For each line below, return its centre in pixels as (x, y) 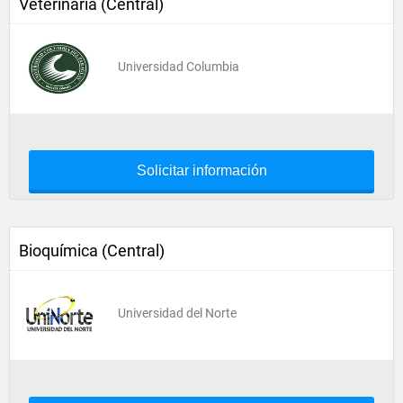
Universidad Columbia (179, 67)
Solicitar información (201, 170)
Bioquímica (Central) (92, 251)
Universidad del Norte (177, 313)
